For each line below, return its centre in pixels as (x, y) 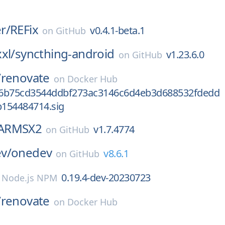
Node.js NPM (30, 178)
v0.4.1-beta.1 (118, 30)
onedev (32, 152)
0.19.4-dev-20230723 (106, 178)
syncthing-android (65, 53)
